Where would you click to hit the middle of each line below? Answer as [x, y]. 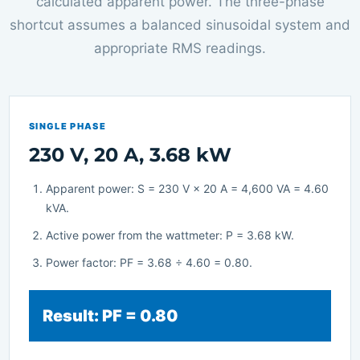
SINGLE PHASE [67, 126]
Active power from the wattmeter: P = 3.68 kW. [170, 235]
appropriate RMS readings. [180, 48]
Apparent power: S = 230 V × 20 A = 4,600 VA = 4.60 [187, 188]
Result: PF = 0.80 [110, 315]
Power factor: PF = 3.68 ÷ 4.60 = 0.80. [149, 262]
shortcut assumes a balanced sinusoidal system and [180, 25]
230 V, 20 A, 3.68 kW [130, 154]
